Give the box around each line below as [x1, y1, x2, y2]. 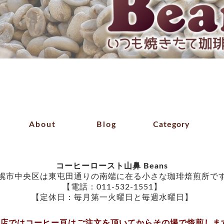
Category [152, 120, 189, 128]
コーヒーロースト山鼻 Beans [56, 162, 168, 170]
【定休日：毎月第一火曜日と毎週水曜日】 [31, 193, 193, 201]
